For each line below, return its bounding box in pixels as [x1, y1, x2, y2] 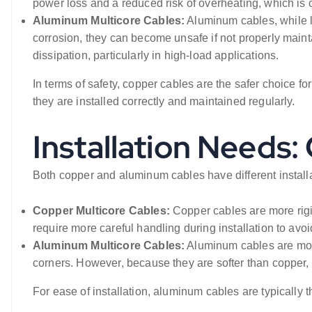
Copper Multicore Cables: [33, 205, 170, 217]
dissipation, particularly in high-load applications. [33, 49, 279, 61]
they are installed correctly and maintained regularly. [33, 95, 295, 107]
